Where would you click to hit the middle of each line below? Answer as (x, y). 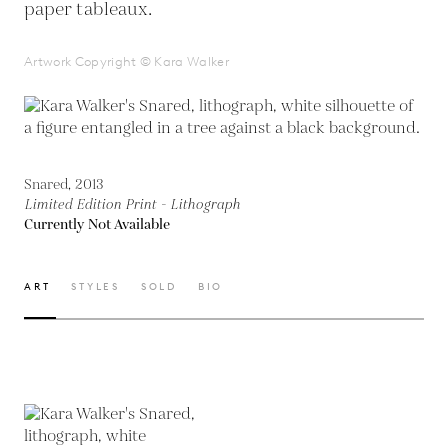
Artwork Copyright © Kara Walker (127, 61)
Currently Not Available (97, 225)
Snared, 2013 (64, 185)
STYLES (95, 286)
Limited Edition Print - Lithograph (132, 205)
